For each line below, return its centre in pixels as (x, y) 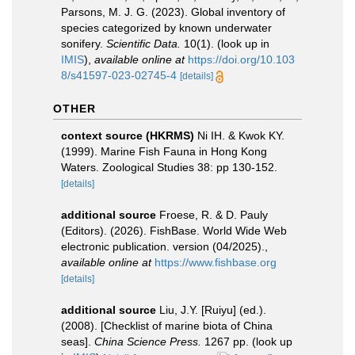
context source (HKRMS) (128, 136)
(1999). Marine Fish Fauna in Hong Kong (164, 151)
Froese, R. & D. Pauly (214, 215)
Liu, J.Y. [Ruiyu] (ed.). (213, 310)
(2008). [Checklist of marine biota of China (167, 326)
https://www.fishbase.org (216, 262)
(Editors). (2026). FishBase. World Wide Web (174, 231)
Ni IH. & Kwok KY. (241, 136)
